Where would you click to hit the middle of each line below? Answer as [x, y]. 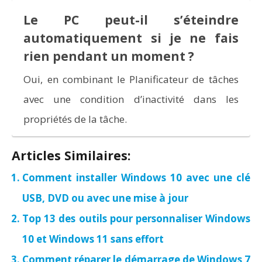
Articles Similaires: [71, 156]
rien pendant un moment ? [109, 56]
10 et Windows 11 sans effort [93, 239]
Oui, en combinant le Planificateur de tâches [131, 79]
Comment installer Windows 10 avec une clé [136, 178]
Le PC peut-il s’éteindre [131, 20]
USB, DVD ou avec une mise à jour [105, 198]
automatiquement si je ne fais [131, 38]
